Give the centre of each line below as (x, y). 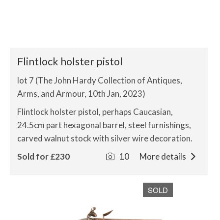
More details (163, 156)
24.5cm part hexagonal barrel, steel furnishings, (104, 125)
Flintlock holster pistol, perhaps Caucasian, (95, 112)
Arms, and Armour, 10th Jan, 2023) (81, 94)
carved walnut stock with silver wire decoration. (105, 138)
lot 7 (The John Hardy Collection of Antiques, (100, 80)
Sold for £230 (43, 156)
